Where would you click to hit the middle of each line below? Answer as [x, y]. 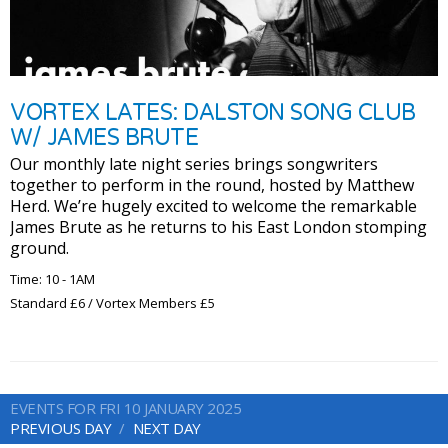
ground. [39, 247]
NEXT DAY [166, 427]
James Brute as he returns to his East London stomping [218, 226]
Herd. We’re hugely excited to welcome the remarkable [213, 205]
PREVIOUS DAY [60, 427]
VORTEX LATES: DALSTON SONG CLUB [213, 111]
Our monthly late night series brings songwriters [194, 163]
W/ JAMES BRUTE [104, 137]
